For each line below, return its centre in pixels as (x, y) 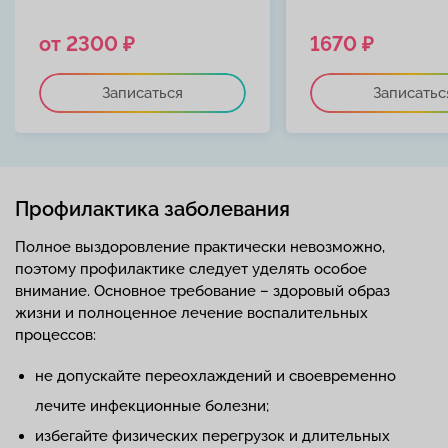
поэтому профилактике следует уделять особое (191, 269)
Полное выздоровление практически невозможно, (200, 247)
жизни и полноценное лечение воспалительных (191, 313)
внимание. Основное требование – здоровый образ (202, 291)
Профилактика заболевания (152, 209)
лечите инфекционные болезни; (152, 406)
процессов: (55, 335)
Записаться (142, 93)
